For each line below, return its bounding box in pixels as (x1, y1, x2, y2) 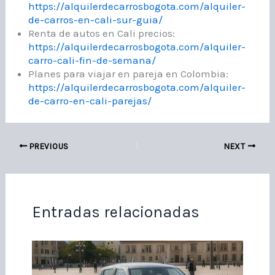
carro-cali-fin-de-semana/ (28, 53, 157, 66)
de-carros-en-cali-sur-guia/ (28, 13, 163, 26)
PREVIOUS (27, 141, 69, 151)
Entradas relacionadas (31, 203, 199, 222)
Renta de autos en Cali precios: (28, 26, 176, 39)
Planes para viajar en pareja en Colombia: (28, 67, 229, 80)
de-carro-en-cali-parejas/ (28, 94, 152, 107)
